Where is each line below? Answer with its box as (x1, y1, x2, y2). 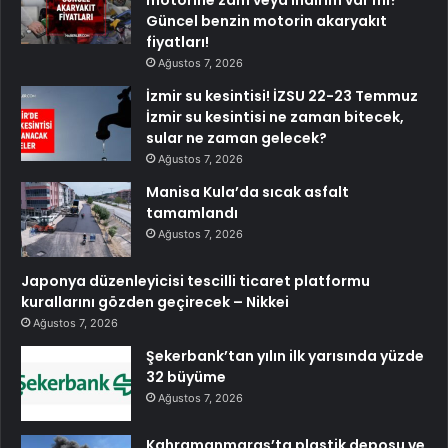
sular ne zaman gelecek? (146, 127, 327, 148)
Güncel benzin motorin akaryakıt (146, 10, 387, 31)
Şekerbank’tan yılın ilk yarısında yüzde (146, 345, 424, 366)
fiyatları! (146, 31, 209, 52)
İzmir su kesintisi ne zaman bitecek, (146, 106, 404, 127)
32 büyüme (146, 366, 226, 387)
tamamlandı (146, 202, 238, 223)
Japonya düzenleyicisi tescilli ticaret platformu (21, 270, 370, 291)
